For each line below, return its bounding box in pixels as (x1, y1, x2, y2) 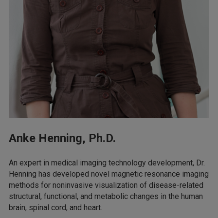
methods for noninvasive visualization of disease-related (9, 181, 203, 190)
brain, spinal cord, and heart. (9, 203, 102, 213)
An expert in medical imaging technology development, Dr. (9, 158, 205, 168)
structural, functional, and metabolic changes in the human (9, 192, 203, 201)
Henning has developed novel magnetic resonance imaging (9, 169, 209, 179)
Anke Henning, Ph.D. (9, 131, 116, 145)
